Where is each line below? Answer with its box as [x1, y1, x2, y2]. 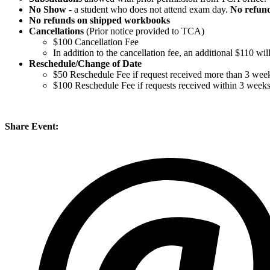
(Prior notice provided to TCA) [84, 26, 204, 37]
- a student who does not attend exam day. [69, 4, 230, 15]
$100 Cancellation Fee [53, 37, 139, 48]
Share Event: [5, 121, 58, 132]
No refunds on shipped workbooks [29, 15, 170, 26]
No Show [29, 4, 69, 15]
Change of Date [78, 58, 142, 69]
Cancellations [29, 26, 84, 37]
